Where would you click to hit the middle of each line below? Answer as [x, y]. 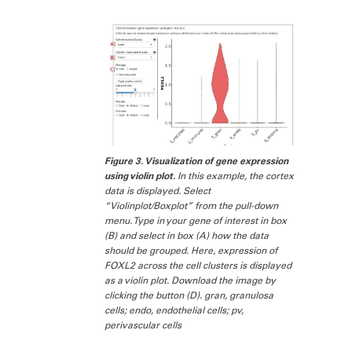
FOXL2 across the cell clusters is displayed [198, 265]
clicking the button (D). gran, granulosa [189, 295]
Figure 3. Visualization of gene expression [197, 161]
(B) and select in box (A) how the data [187, 235]
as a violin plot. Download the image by [191, 280]
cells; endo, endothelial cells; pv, [174, 310]
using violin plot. [141, 176]
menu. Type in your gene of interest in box [196, 220]
